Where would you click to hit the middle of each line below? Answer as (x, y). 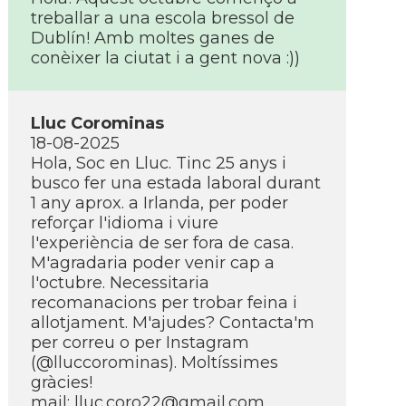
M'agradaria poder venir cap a (153, 263)
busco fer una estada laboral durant (176, 183)
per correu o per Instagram (140, 343)
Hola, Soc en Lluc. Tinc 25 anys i (159, 163)
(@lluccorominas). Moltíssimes (155, 362)
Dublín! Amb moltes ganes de (153, 38)
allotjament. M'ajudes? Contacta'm (173, 323)
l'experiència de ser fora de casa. (162, 243)
